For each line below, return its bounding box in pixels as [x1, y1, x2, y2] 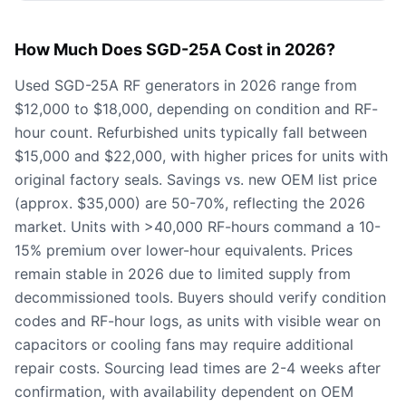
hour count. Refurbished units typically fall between [14, 123, 367, 141]
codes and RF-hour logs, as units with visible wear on [14, 312, 381, 330]
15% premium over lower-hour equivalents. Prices [14, 241, 353, 259]
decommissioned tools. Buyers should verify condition [14, 288, 386, 306]
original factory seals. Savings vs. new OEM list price [14, 170, 377, 188]
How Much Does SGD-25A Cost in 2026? [14, 40, 335, 59]
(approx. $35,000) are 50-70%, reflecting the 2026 [14, 194, 365, 212]
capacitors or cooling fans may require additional [14, 335, 353, 353]
